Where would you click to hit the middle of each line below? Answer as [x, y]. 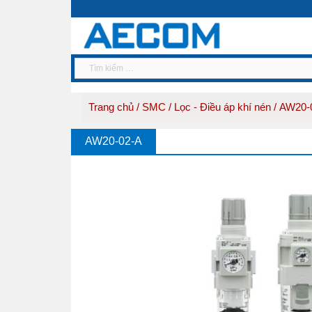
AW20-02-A [114, 141]
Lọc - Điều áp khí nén [223, 107]
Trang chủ [111, 107]
